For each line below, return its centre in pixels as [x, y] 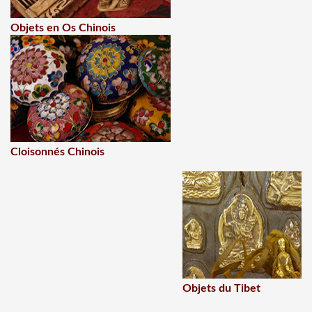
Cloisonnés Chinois [57, 152]
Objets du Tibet [221, 288]
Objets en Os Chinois [63, 28]
